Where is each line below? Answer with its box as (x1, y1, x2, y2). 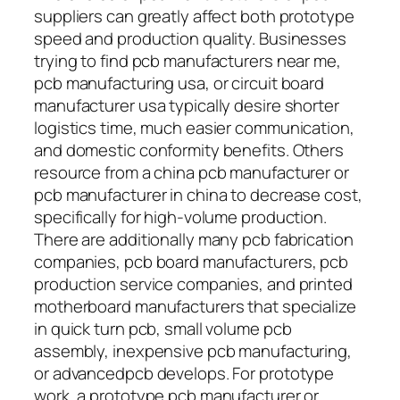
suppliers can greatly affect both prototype (34, 4, 354, 28)
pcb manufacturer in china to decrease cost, (34, 182, 362, 206)
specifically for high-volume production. (34, 204, 327, 229)
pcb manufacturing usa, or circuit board (34, 71, 325, 95)
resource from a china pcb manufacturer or (34, 160, 349, 184)
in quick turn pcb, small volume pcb (34, 316, 292, 340)
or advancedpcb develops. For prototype (34, 361, 335, 385)
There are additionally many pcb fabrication (34, 227, 354, 251)
